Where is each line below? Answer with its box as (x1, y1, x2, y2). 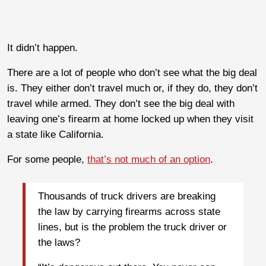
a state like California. (7, 128, 104, 140)
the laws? (38, 237, 80, 249)
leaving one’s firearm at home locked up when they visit (7, 113, 254, 125)
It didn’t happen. (7, 42, 78, 53)
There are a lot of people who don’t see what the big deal (7, 66, 257, 78)
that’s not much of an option (87, 153, 210, 165)
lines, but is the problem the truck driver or (38, 221, 227, 233)
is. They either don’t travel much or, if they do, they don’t (7, 82, 258, 94)
